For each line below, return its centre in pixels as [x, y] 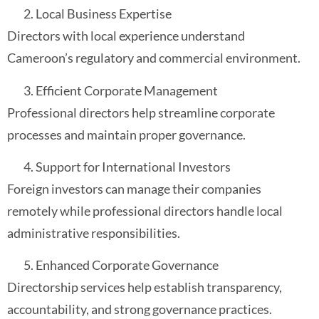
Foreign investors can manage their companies [134, 188]
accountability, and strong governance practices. [140, 309]
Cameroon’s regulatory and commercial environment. [154, 58]
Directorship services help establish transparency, [145, 287]
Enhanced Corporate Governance [127, 265]
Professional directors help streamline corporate [141, 112]
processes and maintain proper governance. [126, 134]
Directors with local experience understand [126, 36]
